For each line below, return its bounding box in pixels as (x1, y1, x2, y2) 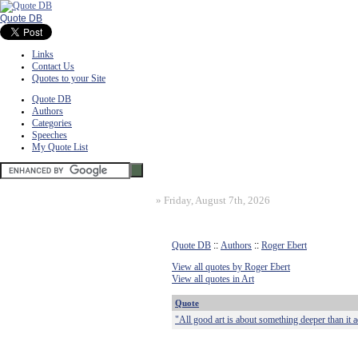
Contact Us (32, 61, 74, 72)
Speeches (32, 129, 67, 141)
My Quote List (32, 141, 88, 153)
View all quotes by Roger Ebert (172, 261, 290, 272)
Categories (32, 117, 72, 129)
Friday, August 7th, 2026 (164, 194, 270, 206)
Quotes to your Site (32, 73, 105, 84)
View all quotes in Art (172, 273, 254, 284)
